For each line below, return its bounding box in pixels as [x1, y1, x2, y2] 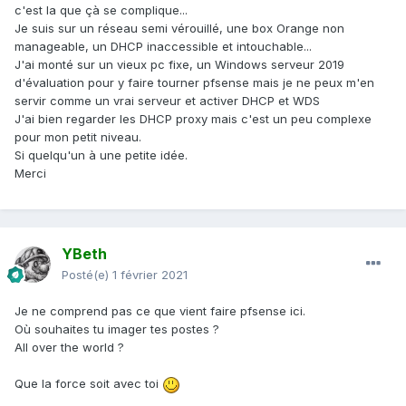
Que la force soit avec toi [14, 376, 162, 391]
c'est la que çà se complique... [14, 3, 188, 18]
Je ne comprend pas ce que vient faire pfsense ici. [14, 304, 305, 319]
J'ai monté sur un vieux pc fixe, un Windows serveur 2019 [14, 57, 344, 72]
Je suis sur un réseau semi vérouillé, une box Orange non [14, 21, 344, 36]
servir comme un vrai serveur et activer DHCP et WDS [14, 93, 320, 109]
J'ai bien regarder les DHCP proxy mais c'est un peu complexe [14, 111, 372, 127]
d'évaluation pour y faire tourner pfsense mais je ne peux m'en [14, 75, 374, 91]
